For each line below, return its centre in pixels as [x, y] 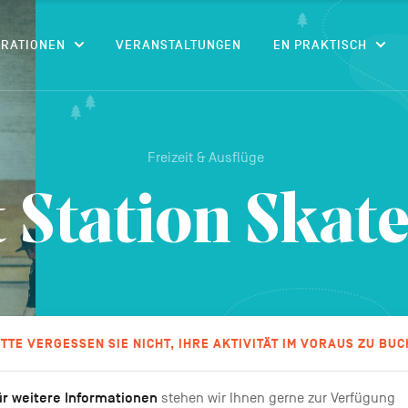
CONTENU [224, 17]
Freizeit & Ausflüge [206, 158]
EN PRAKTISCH [320, 45]
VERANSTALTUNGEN [178, 45]
